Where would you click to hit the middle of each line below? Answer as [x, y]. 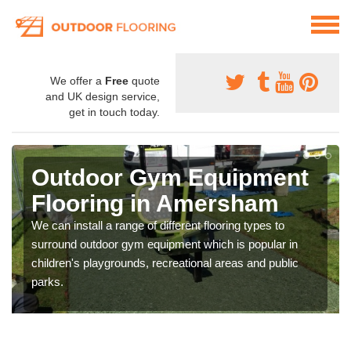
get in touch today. [114, 112]
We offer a [78, 81]
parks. [47, 282]
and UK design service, [103, 97]
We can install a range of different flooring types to [158, 226]
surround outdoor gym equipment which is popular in [165, 244]
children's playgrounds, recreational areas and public [165, 263]
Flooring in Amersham [155, 204]
